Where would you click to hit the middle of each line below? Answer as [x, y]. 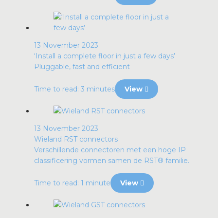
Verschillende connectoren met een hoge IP [110, 150]
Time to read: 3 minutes [74, 89]
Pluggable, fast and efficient [82, 67]
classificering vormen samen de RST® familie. [112, 161]
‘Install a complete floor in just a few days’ [105, 56]
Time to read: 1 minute [72, 183]
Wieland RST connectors [76, 139]
